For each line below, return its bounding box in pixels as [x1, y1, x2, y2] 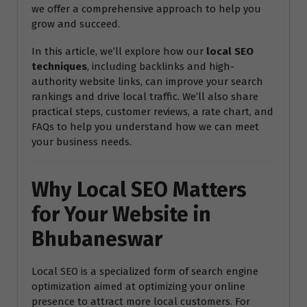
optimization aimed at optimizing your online [32, 280, 245, 293]
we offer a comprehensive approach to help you [32, 3, 261, 16]
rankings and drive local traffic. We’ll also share [32, 90, 258, 103]
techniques [32, 60, 87, 73]
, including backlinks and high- [87, 60, 234, 73]
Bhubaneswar [32, 227, 162, 252]
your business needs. [32, 136, 132, 149]
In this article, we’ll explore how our [32, 45, 206, 58]
